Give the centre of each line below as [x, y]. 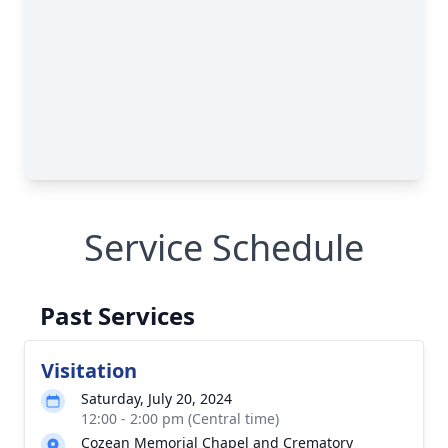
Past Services [117, 315]
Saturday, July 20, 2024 [156, 398]
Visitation [89, 370]
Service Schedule [224, 247]
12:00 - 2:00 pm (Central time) [180, 418]
